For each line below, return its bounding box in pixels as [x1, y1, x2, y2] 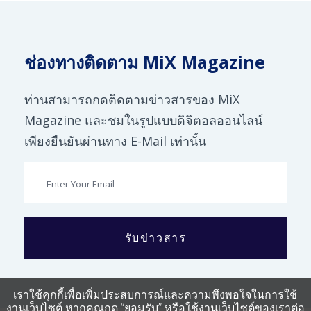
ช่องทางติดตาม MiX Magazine [24, 50, 265, 74]
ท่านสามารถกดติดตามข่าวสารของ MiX [24, 91, 239, 108]
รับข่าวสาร [124, 230, 187, 246]
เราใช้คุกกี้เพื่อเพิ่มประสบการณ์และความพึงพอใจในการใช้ [13, 287, 298, 302]
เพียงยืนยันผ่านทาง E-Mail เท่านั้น [24, 133, 206, 150]
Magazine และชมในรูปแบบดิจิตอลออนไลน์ [24, 112, 262, 129]
